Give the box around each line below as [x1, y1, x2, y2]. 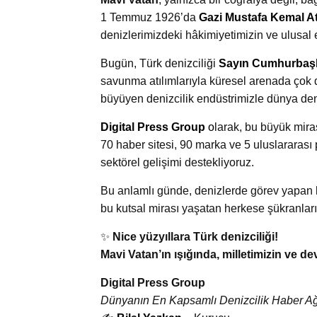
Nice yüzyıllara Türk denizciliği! [113, 230, 278, 243]
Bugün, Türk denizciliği [100, 57, 216, 69]
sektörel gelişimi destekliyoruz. [100, 156, 254, 168]
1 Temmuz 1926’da [100, 11, 199, 23]
